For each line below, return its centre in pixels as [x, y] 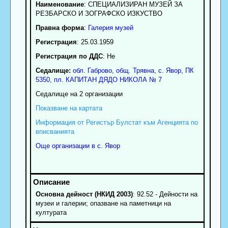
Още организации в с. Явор [78, 146]
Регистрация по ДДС [69, 56]
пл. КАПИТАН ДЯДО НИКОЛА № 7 [108, 79]
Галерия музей [110, 27]
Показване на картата [69, 108]
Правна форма [60, 27]
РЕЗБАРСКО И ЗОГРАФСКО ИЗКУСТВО [99, 13]
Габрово [99, 70]
